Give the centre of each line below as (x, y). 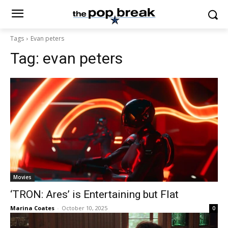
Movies (22, 177)
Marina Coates (32, 208)
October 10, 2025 (84, 208)
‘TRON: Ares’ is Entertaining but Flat (94, 194)
